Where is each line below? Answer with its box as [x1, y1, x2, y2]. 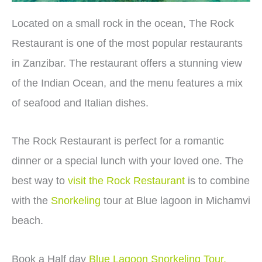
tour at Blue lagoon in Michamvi [101, 195, 250, 207]
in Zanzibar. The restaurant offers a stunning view [12, 57, 242, 69]
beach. [12, 215, 46, 227]
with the [12, 195, 51, 207]
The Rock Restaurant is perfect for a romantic [12, 135, 224, 147]
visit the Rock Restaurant [68, 175, 185, 187]
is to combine [185, 175, 250, 187]
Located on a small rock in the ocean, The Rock [12, 17, 234, 29]
